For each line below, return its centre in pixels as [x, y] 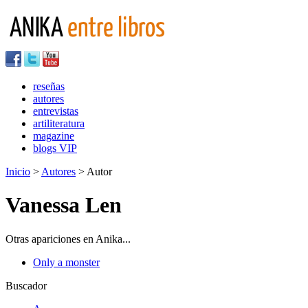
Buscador [26, 285]
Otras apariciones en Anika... [68, 239]
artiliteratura [59, 123]
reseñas [49, 86]
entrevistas [56, 111]
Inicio [18, 172]
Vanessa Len [64, 205]
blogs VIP [55, 148]
